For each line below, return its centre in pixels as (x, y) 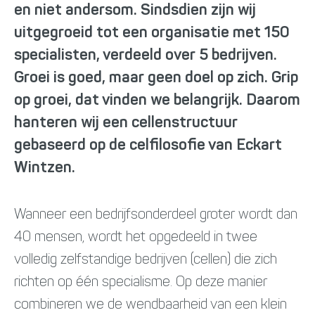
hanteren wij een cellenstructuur (126, 123)
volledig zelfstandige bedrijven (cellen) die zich (146, 260)
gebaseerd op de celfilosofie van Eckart (148, 146)
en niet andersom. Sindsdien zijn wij (135, 11)
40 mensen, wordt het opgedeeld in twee (136, 238)
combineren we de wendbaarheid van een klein (150, 305)
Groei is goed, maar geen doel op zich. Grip (156, 78)
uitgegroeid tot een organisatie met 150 (152, 33)
